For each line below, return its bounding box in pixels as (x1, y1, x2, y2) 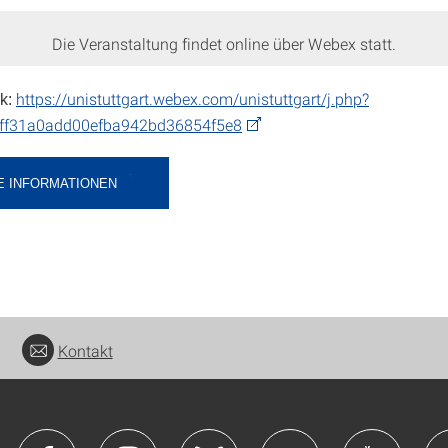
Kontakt (57, 340, 113, 362)
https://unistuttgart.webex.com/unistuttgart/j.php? (16, 88, 369, 109)
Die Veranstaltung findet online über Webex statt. (52, 33, 396, 54)
